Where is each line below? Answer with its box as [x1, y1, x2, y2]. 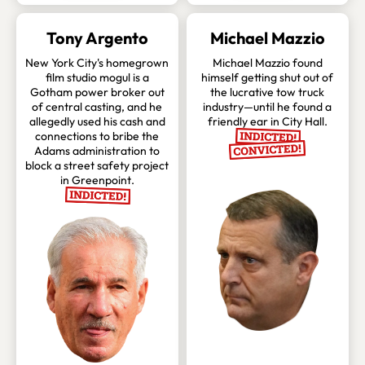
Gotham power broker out [29, 85, 165, 100]
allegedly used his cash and [29, 114, 165, 130]
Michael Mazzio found [212, 55, 323, 71]
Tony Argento [46, 28, 148, 49]
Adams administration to [34, 143, 161, 159]
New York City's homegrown [25, 55, 169, 71]
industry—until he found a [203, 99, 332, 115]
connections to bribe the [35, 129, 160, 144]
